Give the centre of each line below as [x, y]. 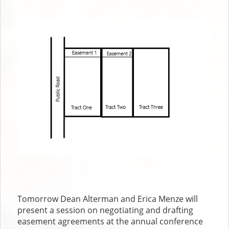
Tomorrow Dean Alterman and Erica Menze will [108, 199]
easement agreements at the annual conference [110, 222]
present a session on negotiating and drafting [106, 210]
